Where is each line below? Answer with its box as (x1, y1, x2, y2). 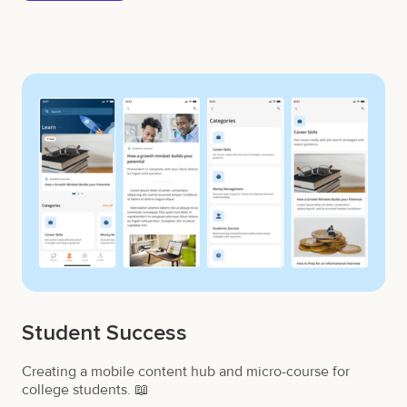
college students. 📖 (22, 380, 149, 399)
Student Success (22, 319, 187, 346)
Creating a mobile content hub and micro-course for (22, 362, 350, 381)
